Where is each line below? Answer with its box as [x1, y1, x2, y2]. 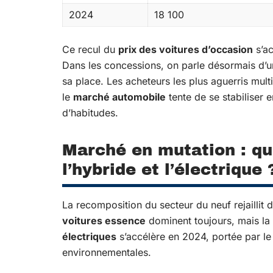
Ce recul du [62, 43, 118, 55]
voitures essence [62, 214, 146, 227]
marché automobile [73, 91, 166, 103]
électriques [62, 230, 116, 243]
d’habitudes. [62, 107, 118, 119]
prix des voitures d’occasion [118, 43, 253, 55]
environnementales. [62, 246, 151, 258]
